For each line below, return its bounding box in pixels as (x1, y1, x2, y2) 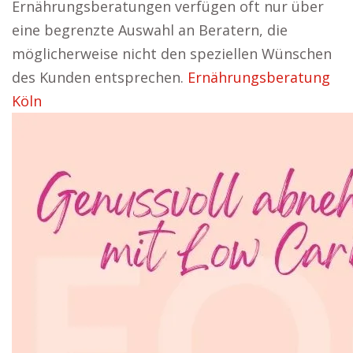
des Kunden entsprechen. (12, 68, 188, 87)
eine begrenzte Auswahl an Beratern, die (12, 20, 288, 39)
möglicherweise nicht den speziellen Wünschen (12, 44, 332, 63)
